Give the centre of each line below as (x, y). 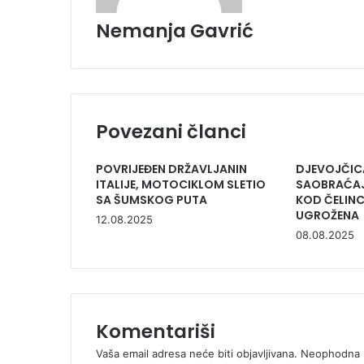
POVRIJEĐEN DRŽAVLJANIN (171, 169)
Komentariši (156, 331)
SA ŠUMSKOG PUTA (152, 199)
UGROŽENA (327, 215)
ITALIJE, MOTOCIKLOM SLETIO (181, 184)
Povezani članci (171, 131)
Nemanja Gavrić (175, 30)
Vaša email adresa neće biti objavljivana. (197, 353)
